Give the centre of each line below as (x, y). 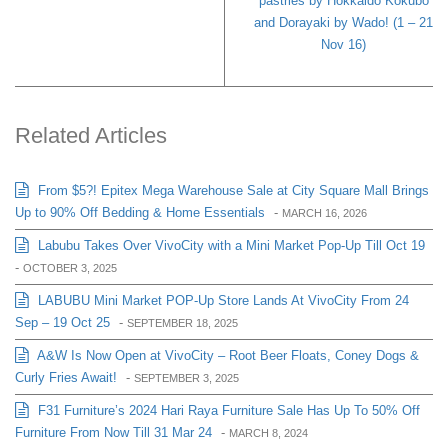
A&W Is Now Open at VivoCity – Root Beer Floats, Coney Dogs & (226, 355)
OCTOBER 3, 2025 (70, 267)
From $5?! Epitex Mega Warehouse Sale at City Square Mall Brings (231, 190)
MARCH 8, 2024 (268, 432)
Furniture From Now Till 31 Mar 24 (113, 432)
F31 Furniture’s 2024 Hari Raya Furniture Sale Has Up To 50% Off (227, 410)
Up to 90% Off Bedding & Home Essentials (140, 212)
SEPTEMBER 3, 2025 (186, 377)
